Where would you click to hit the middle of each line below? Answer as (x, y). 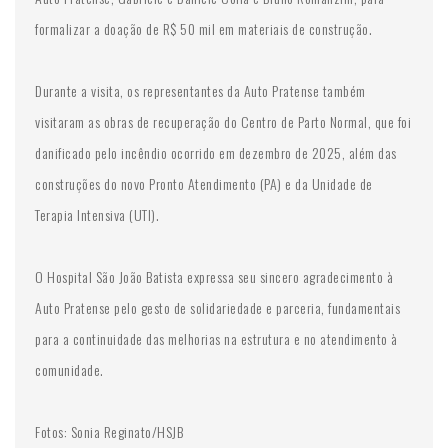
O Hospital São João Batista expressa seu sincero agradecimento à (214, 276)
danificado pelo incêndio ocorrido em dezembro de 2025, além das (216, 152)
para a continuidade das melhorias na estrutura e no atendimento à (216, 338)
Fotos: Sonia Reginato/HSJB (109, 431)
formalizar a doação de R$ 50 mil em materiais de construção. (203, 28)
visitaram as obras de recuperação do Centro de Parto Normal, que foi (223, 121)
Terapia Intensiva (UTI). (97, 214)
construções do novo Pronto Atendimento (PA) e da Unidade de (204, 183)
